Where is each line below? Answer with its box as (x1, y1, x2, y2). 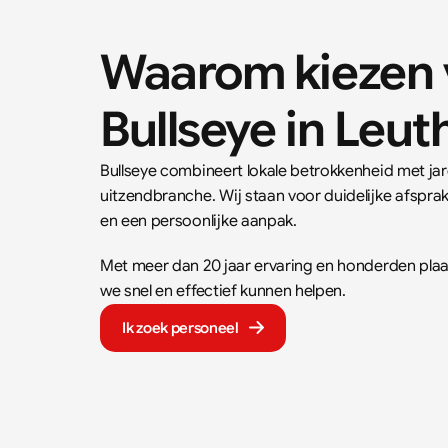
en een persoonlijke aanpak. (100, 210, 305, 231)
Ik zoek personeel (122, 318, 239, 337)
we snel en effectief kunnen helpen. (100, 280, 346, 301)
